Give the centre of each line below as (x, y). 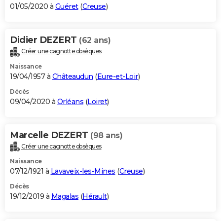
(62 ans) (95, 40)
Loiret (97, 101)
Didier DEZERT (44, 40)
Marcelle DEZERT (50, 135)
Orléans (70, 101)
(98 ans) (106, 135)
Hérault (95, 197)
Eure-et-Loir (117, 76)
